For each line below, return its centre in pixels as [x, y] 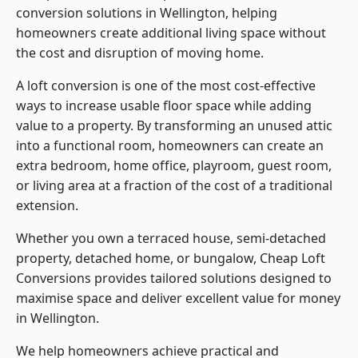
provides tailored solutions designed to [211, 278]
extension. [47, 206]
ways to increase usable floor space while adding [164, 106]
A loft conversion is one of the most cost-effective [166, 86]
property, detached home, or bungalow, [138, 259]
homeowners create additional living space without [171, 33]
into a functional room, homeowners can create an [170, 146]
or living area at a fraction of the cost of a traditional [174, 186]
